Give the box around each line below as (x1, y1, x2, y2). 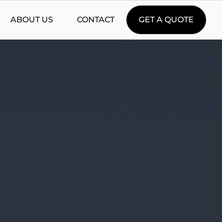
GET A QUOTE (139, 15, 194, 24)
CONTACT (77, 15, 114, 24)
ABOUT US (10, 15, 53, 24)
